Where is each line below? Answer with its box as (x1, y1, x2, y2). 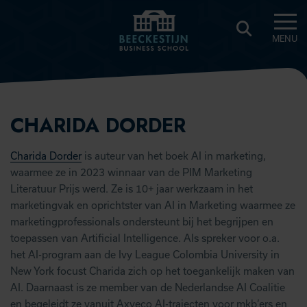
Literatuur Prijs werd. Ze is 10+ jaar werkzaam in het (10, 183, 253, 195)
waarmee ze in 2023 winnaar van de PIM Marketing (10, 167, 252, 178)
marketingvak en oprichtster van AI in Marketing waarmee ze (10, 199, 295, 211)
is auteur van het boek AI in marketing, (82, 150, 266, 162)
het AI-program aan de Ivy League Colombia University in (10, 249, 280, 260)
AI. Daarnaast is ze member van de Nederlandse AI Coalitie (10, 282, 285, 293)
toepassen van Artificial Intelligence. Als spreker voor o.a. (10, 232, 280, 244)
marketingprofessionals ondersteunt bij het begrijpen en (10, 216, 273, 228)
